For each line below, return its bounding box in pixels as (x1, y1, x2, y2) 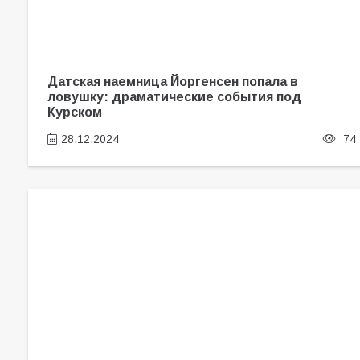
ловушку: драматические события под (47, 88, 301, 104)
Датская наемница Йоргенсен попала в (47, 73, 298, 88)
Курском (47, 104, 102, 119)
